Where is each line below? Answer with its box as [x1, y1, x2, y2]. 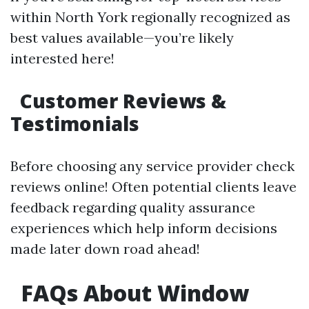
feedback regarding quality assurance [10, 199, 255, 216]
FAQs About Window [16, 278, 249, 308]
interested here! [10, 50, 114, 67]
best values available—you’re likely [10, 29, 234, 46]
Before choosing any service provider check [10, 157, 295, 175]
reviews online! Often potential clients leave [10, 178, 297, 195]
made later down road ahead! [10, 240, 200, 257]
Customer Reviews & [15, 88, 226, 114]
